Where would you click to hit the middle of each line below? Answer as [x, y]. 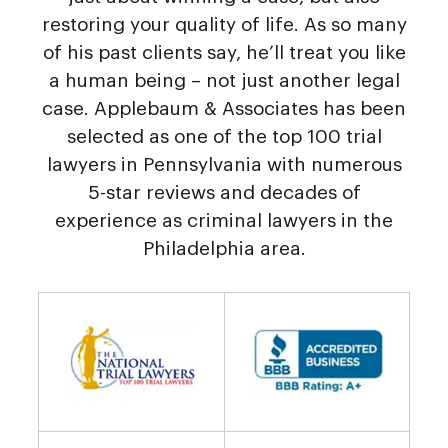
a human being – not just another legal [224, 80]
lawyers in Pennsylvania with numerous [224, 164]
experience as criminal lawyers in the [224, 220]
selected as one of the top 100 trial [224, 136]
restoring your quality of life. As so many [224, 24]
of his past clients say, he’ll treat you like [224, 52]
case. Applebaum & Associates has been [224, 108]
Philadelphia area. [224, 248]
